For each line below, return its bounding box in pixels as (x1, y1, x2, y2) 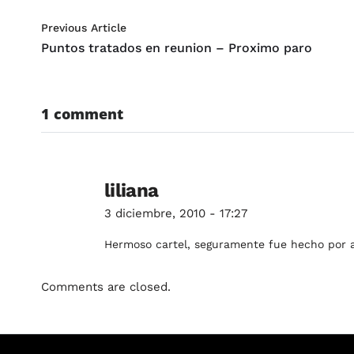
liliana (104, 179, 159, 201)
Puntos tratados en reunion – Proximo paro (41, 40, 312, 55)
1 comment (41, 104, 123, 123)
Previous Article (41, 21, 126, 34)
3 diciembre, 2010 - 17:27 (104, 206, 247, 220)
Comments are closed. (41, 280, 171, 294)
